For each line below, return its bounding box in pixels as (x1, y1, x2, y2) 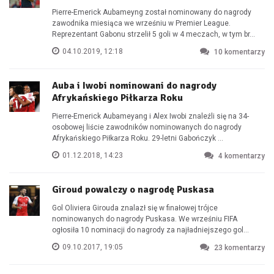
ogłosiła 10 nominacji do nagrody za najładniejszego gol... (52, 226, 249, 234)
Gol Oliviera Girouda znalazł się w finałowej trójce (52, 204, 218, 212)
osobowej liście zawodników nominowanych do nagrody (52, 123, 242, 131)
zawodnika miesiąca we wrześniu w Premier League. (52, 19, 231, 28)
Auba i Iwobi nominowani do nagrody (52, 80, 217, 92)
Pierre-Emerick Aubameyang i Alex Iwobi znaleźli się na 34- (52, 112, 249, 120)
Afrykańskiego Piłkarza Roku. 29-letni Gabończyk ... (52, 134, 223, 143)
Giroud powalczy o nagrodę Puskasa (52, 183, 214, 196)
